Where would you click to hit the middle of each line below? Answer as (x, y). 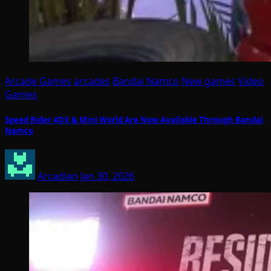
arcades (92, 81)
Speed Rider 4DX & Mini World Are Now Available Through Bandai (134, 119)
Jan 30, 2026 (107, 176)
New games (208, 81)
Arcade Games (38, 81)
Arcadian (58, 176)
